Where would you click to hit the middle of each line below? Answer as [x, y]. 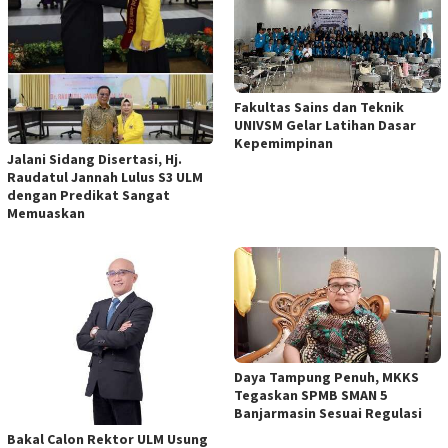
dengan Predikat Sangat [88, 194]
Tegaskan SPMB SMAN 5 [310, 395]
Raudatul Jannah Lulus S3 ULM [105, 176]
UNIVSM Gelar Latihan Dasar [325, 124]
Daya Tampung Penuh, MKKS [326, 377]
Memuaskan [46, 212]
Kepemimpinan [283, 142]
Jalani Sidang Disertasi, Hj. [94, 158]
